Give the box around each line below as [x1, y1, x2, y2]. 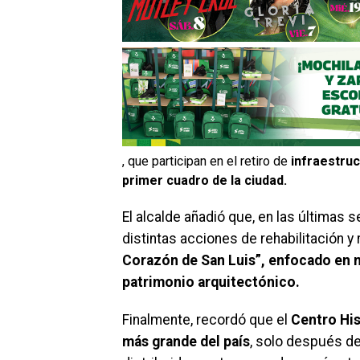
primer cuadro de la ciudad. [122, 172, 287, 188]
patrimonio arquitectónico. [122, 273, 300, 290]
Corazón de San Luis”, [122, 252, 265, 268]
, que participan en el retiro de [122, 153, 291, 169]
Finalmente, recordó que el [122, 311, 291, 328]
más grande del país [122, 333, 250, 350]
